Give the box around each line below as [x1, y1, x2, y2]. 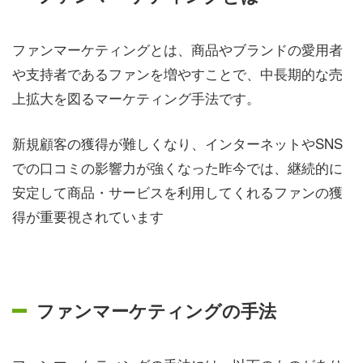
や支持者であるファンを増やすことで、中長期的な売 [12, 63, 343, 84]
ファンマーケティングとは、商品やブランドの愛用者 [12, 39, 343, 60]
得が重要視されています [12, 205, 164, 226]
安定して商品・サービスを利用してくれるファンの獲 [12, 181, 343, 202]
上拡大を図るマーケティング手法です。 [12, 88, 260, 109]
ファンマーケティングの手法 [36, 297, 276, 323]
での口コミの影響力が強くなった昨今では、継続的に [12, 156, 343, 177]
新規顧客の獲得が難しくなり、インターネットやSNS [12, 132, 343, 153]
